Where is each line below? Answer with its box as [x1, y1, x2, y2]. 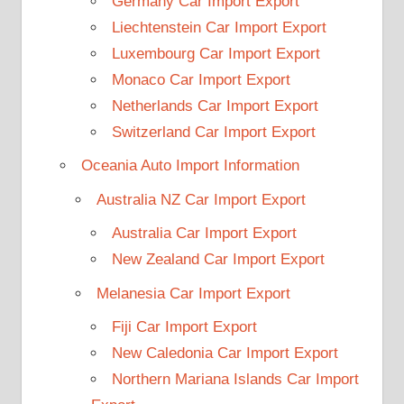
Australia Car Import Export [111, 225, 297, 243]
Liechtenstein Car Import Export [111, 18, 326, 36]
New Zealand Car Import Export [111, 251, 325, 269]
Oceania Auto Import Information [80, 157, 299, 175]
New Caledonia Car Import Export [111, 344, 338, 363]
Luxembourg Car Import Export [111, 44, 320, 62]
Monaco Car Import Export [111, 70, 290, 88]
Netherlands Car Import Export [111, 96, 318, 115]
